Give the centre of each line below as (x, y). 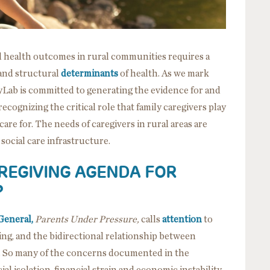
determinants (89, 73)
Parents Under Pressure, (87, 219)
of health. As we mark (164, 73)
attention (182, 219)
